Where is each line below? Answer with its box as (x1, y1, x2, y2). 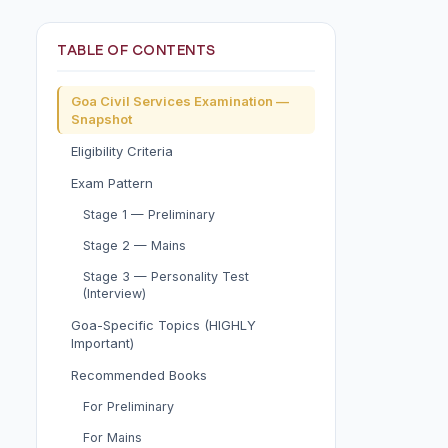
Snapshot (71, 111, 132, 127)
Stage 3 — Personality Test (83, 269, 249, 284)
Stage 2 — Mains (83, 238, 186, 253)
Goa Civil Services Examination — (71, 93, 289, 109)
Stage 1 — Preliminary (83, 207, 215, 222)
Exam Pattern (71, 175, 153, 191)
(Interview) (83, 286, 146, 301)
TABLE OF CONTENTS (57, 44, 216, 58)
